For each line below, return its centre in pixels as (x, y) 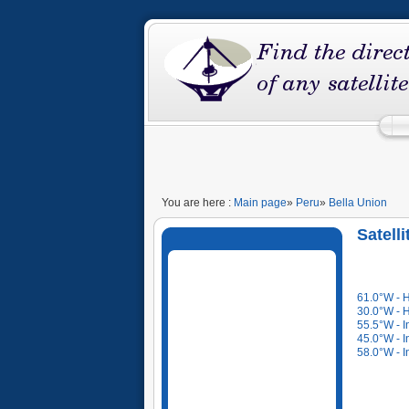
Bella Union (358, 203)
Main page (260, 203)
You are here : (198, 203)
